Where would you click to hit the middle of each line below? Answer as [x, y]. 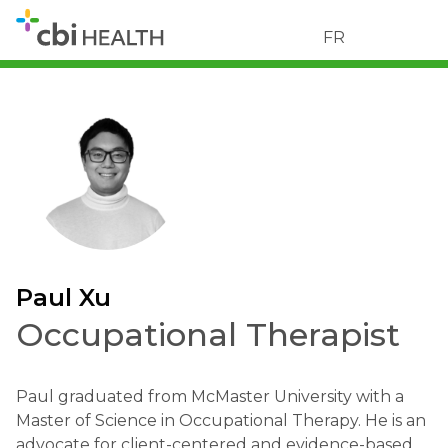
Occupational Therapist [208, 334]
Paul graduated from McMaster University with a [210, 396]
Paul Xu [63, 297]
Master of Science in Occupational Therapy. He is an [221, 420]
